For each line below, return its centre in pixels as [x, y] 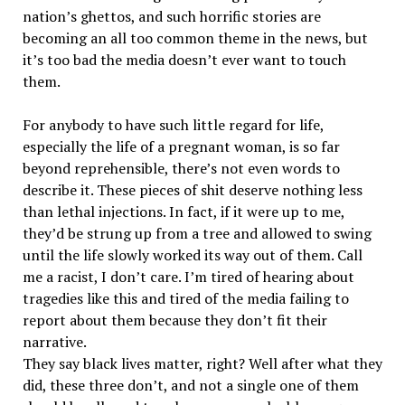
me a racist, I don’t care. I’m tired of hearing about [188, 276]
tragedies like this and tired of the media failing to [185, 298]
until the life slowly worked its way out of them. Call [192, 254]
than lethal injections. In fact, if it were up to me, [183, 211]
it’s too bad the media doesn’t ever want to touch [184, 59]
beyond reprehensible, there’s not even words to [181, 168]
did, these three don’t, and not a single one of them [190, 385]
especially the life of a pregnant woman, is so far [181, 146]
